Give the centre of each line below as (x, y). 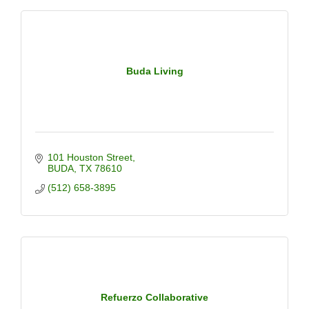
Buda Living (154, 71)
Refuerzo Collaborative (154, 297)
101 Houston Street (90, 157)
